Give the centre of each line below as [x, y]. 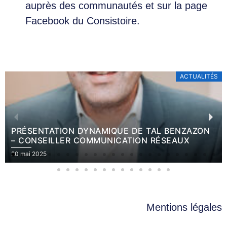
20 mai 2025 [29, 154]
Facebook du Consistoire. [83, 21]
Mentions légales [184, 207]
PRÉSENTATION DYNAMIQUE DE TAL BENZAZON [110, 131]
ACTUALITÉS [199, 77]
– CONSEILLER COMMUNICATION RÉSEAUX [100, 141]
